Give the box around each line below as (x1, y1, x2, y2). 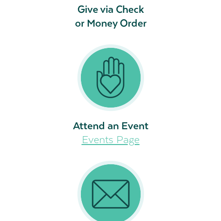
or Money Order (74, 14, 147, 31)
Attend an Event (73, 117, 148, 133)
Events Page (81, 131, 140, 147)
